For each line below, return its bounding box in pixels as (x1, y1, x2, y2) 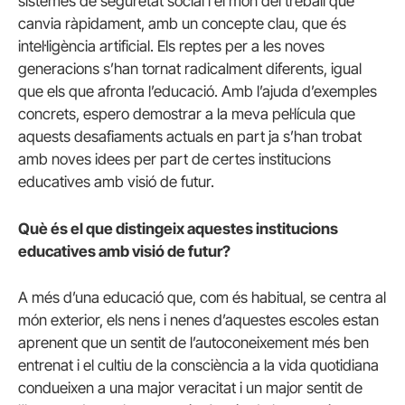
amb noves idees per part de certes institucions (18, 150, 331, 169)
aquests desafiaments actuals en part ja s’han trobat (18, 127, 362, 146)
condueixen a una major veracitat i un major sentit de (18, 378, 363, 397)
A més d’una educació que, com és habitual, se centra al (18, 287, 386, 306)
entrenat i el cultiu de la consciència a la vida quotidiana (18, 355, 379, 374)
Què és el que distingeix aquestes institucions (18, 219, 338, 238)
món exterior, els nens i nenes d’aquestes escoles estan (18, 310, 379, 329)
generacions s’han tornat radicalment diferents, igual (18, 60, 362, 79)
